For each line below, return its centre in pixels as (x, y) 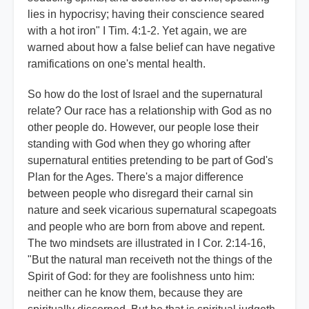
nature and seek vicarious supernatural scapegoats (152, 210)
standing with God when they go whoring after (139, 144)
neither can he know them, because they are (135, 293)
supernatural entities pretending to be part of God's (150, 161)
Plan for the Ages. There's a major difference (136, 177)
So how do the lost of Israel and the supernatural (145, 94)
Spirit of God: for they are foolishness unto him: (141, 277)
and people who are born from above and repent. (146, 227)
